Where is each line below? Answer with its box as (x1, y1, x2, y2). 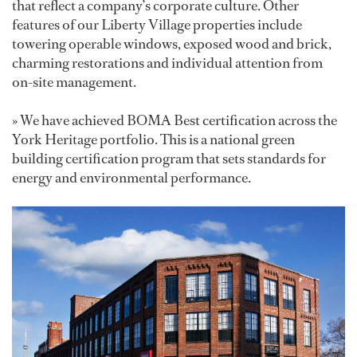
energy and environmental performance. (12, 167, 251, 187)
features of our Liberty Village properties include (12, 14, 302, 34)
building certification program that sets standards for (12, 148, 326, 168)
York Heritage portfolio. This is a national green (12, 129, 295, 149)
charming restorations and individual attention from (12, 53, 323, 73)
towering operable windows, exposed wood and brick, (12, 33, 331, 53)
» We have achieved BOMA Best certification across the (12, 110, 337, 130)
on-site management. (12, 72, 136, 92)
